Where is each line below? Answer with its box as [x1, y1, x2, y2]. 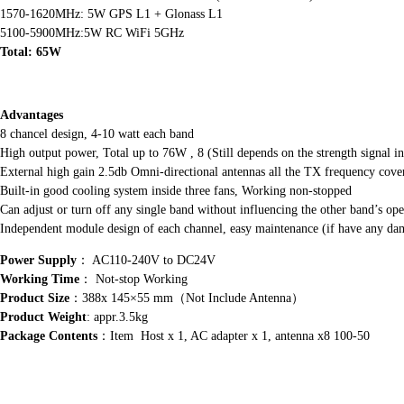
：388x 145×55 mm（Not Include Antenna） [69, 291, 304, 306]
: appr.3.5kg [87, 310, 148, 325]
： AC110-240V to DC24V [77, 253, 216, 268]
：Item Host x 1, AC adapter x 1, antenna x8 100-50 [97, 329, 370, 344]
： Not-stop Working [79, 272, 188, 287]
